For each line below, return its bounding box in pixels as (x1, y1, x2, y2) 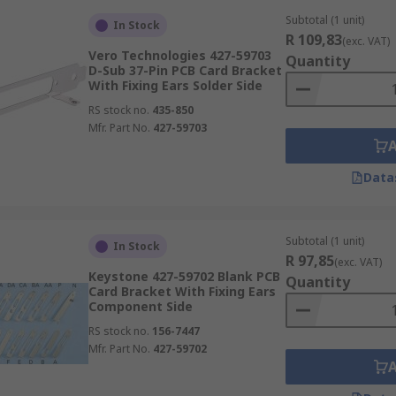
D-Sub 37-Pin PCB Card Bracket (88, 62, 282, 79)
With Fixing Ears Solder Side (88, 77, 263, 94)
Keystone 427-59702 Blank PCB (88, 268, 280, 285)
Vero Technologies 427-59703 (88, 47, 271, 64)
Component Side (88, 298, 193, 315)
